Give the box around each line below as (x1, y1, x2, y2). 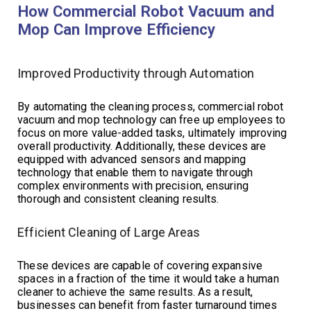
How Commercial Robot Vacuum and (17, 1, 275, 20)
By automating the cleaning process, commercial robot (17, 99, 284, 113)
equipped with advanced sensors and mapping (17, 152, 246, 166)
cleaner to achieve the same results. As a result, (17, 285, 253, 299)
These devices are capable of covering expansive (17, 258, 262, 272)
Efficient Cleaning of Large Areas (17, 224, 201, 239)
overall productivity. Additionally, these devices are (17, 139, 267, 153)
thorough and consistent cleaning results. (17, 192, 219, 205)
